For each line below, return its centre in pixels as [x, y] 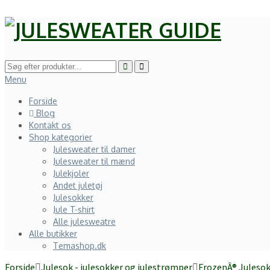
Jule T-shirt [74, 210]
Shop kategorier [61, 137]
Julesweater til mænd [94, 162]
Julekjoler [71, 174]
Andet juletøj [78, 186]
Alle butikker [53, 234]
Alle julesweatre [84, 222]
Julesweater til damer [94, 149]
